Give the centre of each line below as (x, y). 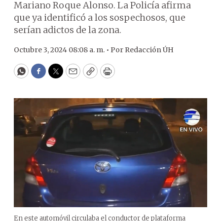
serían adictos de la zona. (68, 30)
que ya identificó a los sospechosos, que (100, 18)
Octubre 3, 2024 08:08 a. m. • (62, 50)
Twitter (72, 75)
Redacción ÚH (149, 50)
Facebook (58, 75)
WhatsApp (44, 75)
